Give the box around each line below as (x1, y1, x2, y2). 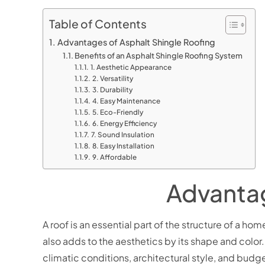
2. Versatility (92, 74, 133, 83)
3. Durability (92, 85, 132, 95)
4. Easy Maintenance (92, 96, 160, 106)
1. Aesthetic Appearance (90, 63, 172, 72)
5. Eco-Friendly (92, 108, 143, 117)
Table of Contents (49, 17, 147, 31)
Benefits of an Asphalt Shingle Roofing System (75, 51, 243, 61)
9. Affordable (92, 153, 137, 162)
